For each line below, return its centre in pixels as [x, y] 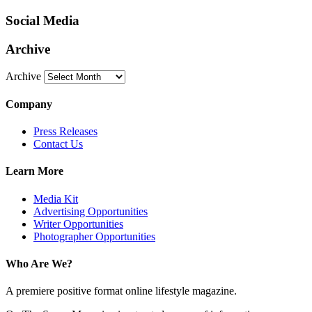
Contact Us [58, 144]
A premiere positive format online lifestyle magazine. [121, 291]
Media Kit [56, 198]
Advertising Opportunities [91, 211]
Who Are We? [39, 263]
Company [29, 104]
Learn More [34, 171]
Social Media [42, 21]
